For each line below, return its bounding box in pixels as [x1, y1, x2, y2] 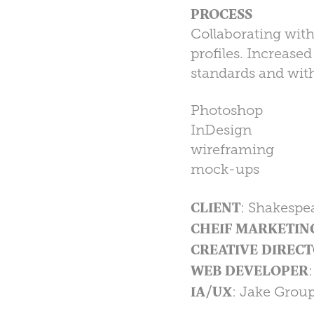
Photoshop [190, 102, 263, 118]
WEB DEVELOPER [190, 259, 308, 279]
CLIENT [190, 196, 240, 216]
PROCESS [190, 2, 252, 22]
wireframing [190, 141, 274, 157]
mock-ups [190, 161, 259, 177]
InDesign [190, 121, 252, 137]
